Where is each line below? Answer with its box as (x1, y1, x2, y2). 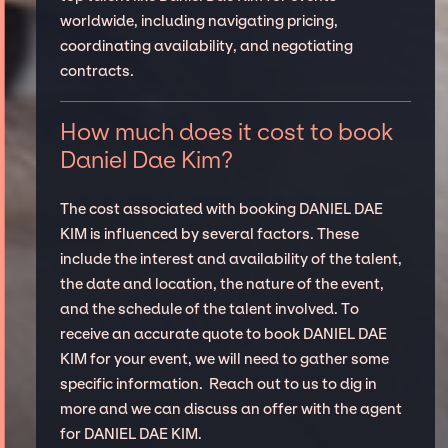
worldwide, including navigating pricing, (59, 11, 338, 30)
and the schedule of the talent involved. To (59, 300, 359, 319)
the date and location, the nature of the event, (59, 275, 384, 294)
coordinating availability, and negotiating (59, 36, 353, 55)
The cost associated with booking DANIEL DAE (59, 200, 383, 219)
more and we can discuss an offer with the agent (59, 400, 402, 419)
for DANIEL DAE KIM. (59, 425, 205, 444)
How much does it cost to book (59, 118, 393, 147)
